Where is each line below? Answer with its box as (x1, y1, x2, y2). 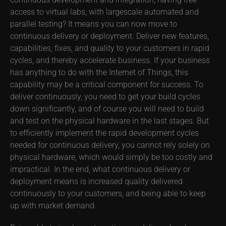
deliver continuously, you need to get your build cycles (10, 91, 200, 102)
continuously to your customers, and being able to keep (10, 188, 206, 199)
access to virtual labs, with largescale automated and (10, 6, 199, 17)
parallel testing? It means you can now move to (10, 18, 177, 29)
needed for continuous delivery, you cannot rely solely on (10, 139, 210, 150)
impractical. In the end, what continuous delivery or (10, 163, 190, 175)
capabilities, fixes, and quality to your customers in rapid (10, 42, 209, 53)
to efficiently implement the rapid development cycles (10, 127, 199, 138)
